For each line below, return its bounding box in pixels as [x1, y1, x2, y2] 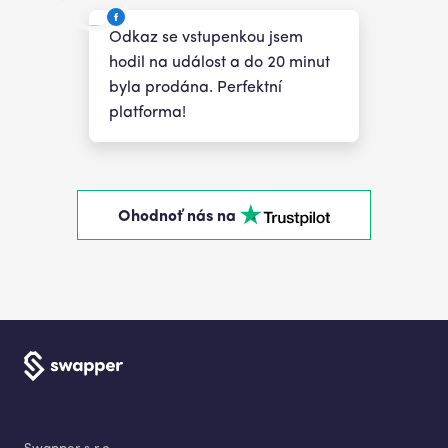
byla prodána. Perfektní [109, 80, 282, 97]
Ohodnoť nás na [118, 209, 236, 226]
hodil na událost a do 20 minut [109, 55, 330, 72]
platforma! [109, 105, 186, 122]
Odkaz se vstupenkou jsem [109, 30, 303, 47]
